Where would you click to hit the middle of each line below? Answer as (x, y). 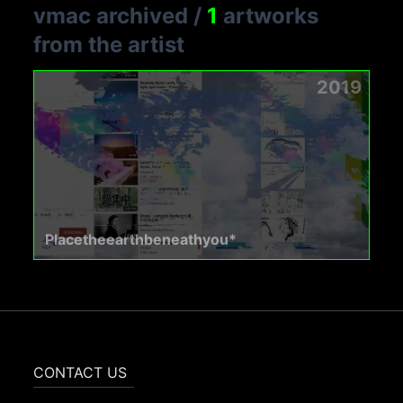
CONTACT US (81, 372)
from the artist (109, 44)
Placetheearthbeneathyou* (141, 239)
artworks (269, 15)
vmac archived (111, 15)
